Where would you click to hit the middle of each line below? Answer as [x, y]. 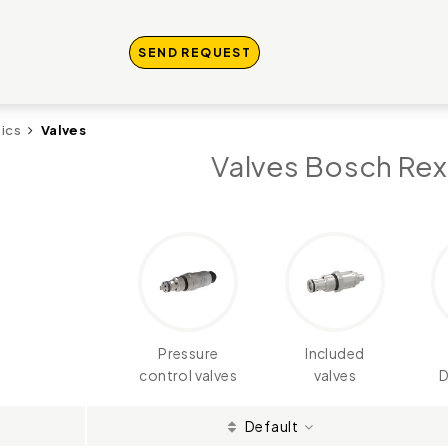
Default [274, 426]
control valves [188, 375]
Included [335, 353]
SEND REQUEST [195, 52]
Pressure [188, 353]
